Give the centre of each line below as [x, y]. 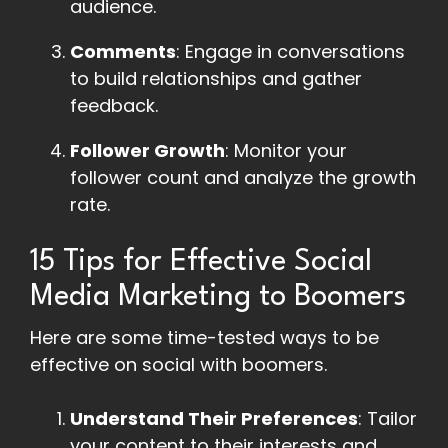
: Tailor [387, 419]
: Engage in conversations [290, 52]
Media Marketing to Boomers [218, 298]
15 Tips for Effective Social [201, 263]
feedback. [114, 106]
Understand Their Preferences [214, 419]
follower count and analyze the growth [243, 178]
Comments [123, 52]
